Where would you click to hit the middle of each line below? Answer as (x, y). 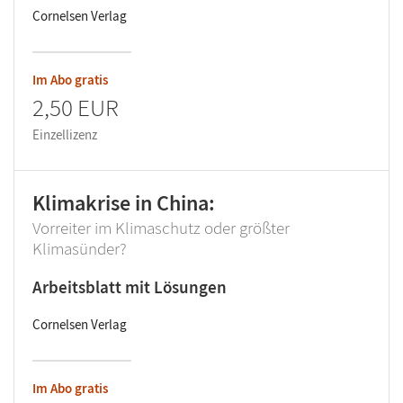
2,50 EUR (76, 107)
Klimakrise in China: (124, 203)
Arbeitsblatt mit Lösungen (130, 287)
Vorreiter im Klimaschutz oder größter (161, 228)
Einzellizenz (65, 135)
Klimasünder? (80, 249)
